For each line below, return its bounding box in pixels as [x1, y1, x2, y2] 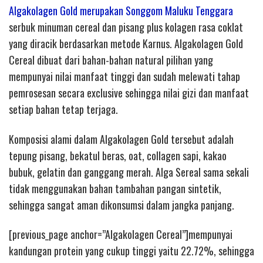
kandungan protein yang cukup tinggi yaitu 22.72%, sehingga [9, 243, 254, 259]
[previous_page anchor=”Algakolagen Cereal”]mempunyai [9, 227, 232, 242]
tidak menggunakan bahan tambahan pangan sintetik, [9, 180, 221, 196]
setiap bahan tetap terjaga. [9, 102, 118, 117]
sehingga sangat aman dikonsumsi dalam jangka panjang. [9, 197, 234, 213]
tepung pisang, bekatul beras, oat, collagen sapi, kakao [9, 147, 227, 163]
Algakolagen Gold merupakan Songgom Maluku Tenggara [9, 3, 233, 19]
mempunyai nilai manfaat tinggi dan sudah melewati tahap [9, 69, 240, 85]
